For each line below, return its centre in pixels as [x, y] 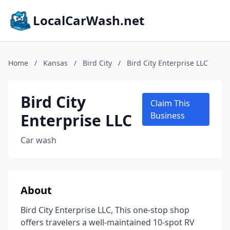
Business [167, 116]
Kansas [55, 63]
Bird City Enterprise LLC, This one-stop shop [105, 210]
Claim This [170, 103]
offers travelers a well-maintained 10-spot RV [108, 222]
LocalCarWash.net [89, 20]
